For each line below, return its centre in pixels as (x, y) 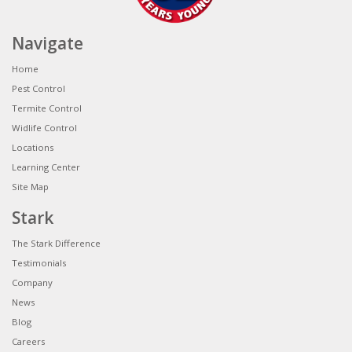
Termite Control (47, 108)
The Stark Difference (56, 244)
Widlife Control (44, 128)
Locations (33, 148)
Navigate (48, 44)
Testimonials (39, 263)
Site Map (30, 187)
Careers (28, 342)
